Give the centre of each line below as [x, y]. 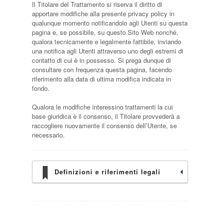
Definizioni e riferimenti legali [107, 172]
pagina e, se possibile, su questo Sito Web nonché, [105, 32]
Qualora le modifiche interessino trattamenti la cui [102, 107]
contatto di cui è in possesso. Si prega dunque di [101, 60]
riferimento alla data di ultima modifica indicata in [101, 79]
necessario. [48, 135]
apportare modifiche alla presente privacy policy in [103, 14]
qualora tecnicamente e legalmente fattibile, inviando [106, 41]
